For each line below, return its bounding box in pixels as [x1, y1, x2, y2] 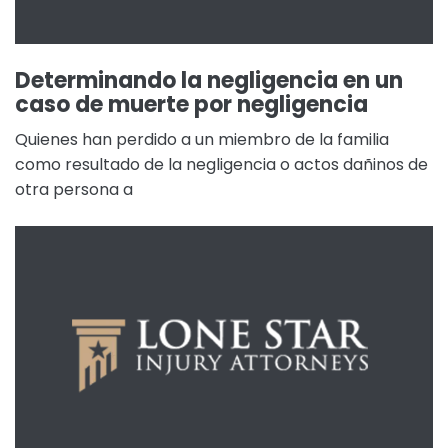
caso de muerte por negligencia [15, 89, 368, 120]
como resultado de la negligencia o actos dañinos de [15, 153, 428, 176]
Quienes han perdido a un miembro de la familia [15, 128, 389, 151]
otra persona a [15, 178, 133, 201]
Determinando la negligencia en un [15, 65, 403, 96]
